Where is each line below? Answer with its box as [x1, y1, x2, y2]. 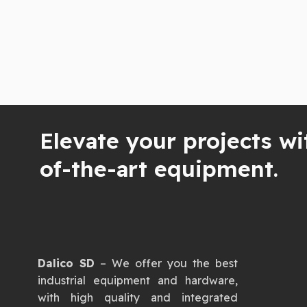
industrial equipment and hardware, [37, 273, 238, 287]
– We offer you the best [94, 256, 238, 270]
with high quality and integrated [37, 291, 238, 304]
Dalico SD [37, 256, 95, 270]
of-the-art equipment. [39, 155, 278, 182]
